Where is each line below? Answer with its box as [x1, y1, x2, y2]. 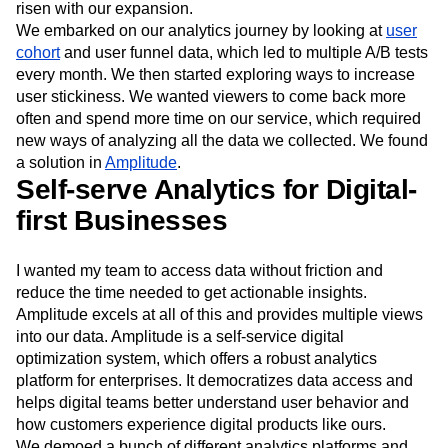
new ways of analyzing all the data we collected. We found [16, 178, 428, 195]
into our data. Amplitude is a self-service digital [16, 374, 344, 391]
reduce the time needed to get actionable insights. [16, 330, 367, 347]
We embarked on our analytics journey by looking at [16, 68, 386, 85]
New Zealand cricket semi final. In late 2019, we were [16, 2, 393, 19]
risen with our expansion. [16, 46, 193, 63]
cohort [16, 90, 60, 107]
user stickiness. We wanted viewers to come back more [16, 134, 406, 151]
